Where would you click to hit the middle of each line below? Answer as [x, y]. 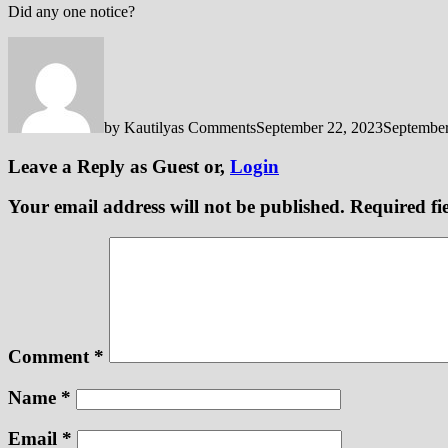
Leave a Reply [69, 166]
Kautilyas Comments [190, 127]
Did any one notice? [71, 11]
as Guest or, [180, 166]
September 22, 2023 [319, 127]
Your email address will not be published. [176, 207]
